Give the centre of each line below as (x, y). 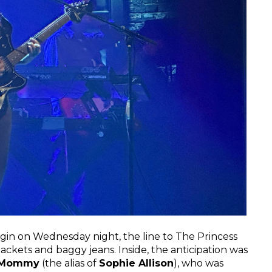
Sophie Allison (136, 263)
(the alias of (69, 263)
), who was (199, 263)
